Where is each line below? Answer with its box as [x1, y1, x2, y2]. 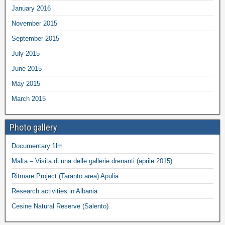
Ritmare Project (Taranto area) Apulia [12, 172, 119, 180]
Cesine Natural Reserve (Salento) [12, 202, 108, 210]
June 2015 [12, 64, 42, 72]
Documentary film [12, 142, 63, 150]
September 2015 [12, 34, 59, 42]
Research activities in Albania [12, 187, 97, 195]
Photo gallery [10, 122, 57, 133]
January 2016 [12, 4, 51, 12]
